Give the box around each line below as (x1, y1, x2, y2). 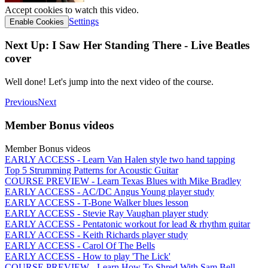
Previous (5, 97, 38, 108)
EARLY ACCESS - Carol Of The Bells (5, 240, 155, 251)
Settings (69, 16, 99, 26)
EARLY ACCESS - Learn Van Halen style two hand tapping (5, 154, 235, 165)
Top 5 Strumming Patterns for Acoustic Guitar (5, 165, 178, 175)
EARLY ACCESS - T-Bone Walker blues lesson (5, 197, 188, 208)
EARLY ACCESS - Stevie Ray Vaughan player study (5, 208, 208, 218)
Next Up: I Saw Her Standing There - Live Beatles (5, 39, 249, 52)
